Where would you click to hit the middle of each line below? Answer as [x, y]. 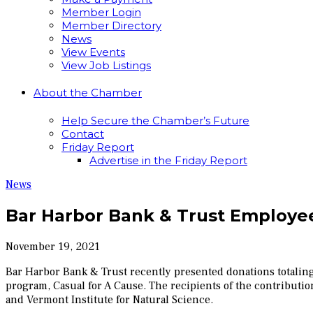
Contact [83, 134]
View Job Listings [106, 66]
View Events [93, 52]
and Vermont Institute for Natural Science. [109, 300]
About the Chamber [88, 93]
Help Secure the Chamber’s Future [155, 121]
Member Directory [111, 26]
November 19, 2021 [53, 247]
